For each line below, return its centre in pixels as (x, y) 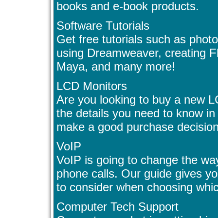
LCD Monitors (92, 86)
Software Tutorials (103, 26)
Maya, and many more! (116, 67)
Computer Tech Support (118, 207)
